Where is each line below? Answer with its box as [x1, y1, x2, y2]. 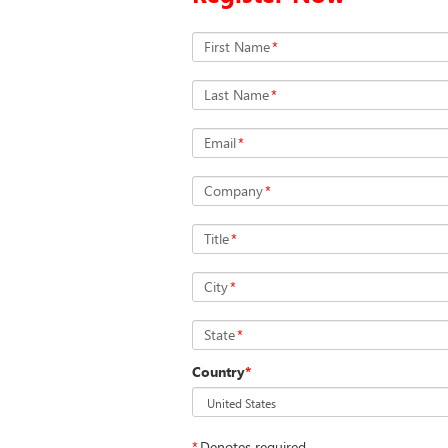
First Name [204, 36, 270, 56]
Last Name [204, 84, 269, 104]
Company [204, 180, 263, 200]
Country [192, 361, 245, 381]
